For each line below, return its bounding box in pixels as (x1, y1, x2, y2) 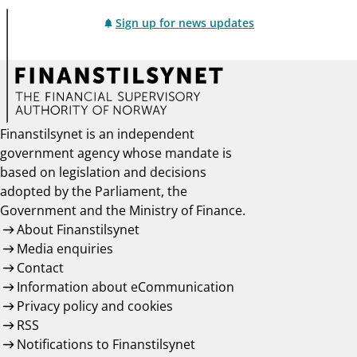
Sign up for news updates (116, 15, 254, 30)
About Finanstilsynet (16, 221, 139, 239)
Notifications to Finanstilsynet (16, 335, 195, 354)
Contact (16, 259, 64, 277)
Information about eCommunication (16, 278, 234, 296)
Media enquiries (16, 240, 113, 258)
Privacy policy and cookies (16, 297, 173, 316)
